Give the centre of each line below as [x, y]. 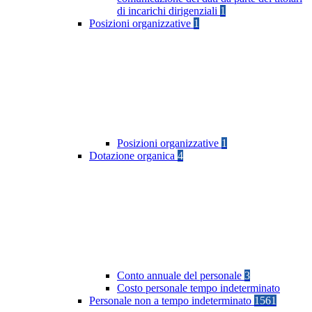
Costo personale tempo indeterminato [198, 288]
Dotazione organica [133, 156]
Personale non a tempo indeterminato [172, 301]
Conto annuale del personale [181, 276]
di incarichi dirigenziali [169, 11]
